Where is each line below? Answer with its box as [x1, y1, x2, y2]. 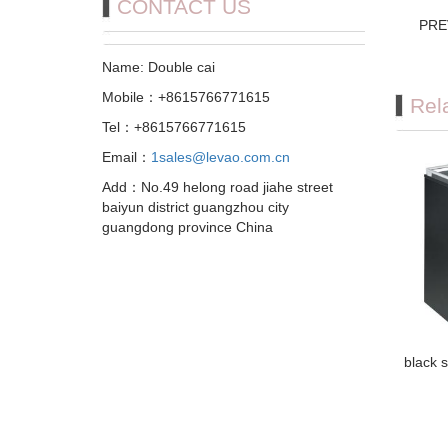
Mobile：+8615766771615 [102, 89, 270, 106]
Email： [102, 149, 151, 166]
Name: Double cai [102, 59, 215, 76]
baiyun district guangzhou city [102, 199, 289, 216]
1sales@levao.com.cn [151, 149, 290, 166]
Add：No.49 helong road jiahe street [102, 179, 333, 196]
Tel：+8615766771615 [102, 119, 246, 136]
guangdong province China [102, 219, 273, 236]
